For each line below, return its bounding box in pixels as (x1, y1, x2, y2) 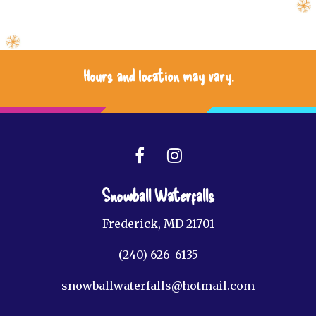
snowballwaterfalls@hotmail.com (61, 278, 255, 293)
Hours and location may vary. (83, 66, 233, 85)
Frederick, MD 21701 (102, 216, 214, 231)
